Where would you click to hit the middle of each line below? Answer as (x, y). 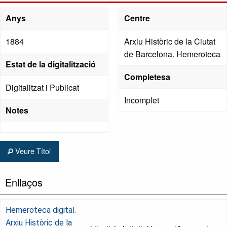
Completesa (147, 77)
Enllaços (24, 182)
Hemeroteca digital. (41, 210)
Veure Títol (32, 151)
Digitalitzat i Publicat (42, 88)
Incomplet (142, 100)
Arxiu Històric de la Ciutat (170, 42)
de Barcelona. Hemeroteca (172, 54)
